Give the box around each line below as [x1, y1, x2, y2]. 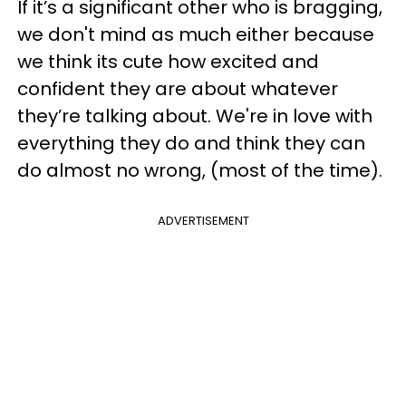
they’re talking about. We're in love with [17, 103, 372, 129]
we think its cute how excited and [17, 49, 319, 74]
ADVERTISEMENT [157, 212, 249, 229]
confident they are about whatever [17, 76, 338, 101]
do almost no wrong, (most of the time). [17, 158, 387, 183]
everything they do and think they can [17, 130, 365, 156]
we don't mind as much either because [17, 22, 374, 47]
